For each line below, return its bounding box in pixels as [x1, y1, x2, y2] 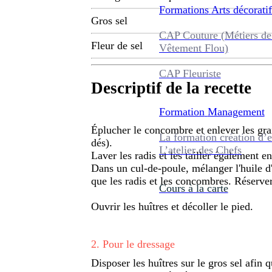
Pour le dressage [103, 237, 175, 250]
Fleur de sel [91, 39, 143, 52]
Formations [158, 3, 209, 16]
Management [207, 105, 265, 118]
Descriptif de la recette [91, 79, 251, 98]
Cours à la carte [158, 182, 228, 194]
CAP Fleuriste [158, 67, 221, 80]
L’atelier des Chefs [158, 143, 242, 156]
